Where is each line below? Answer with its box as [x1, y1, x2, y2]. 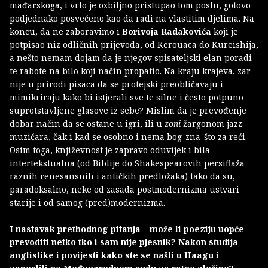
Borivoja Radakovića [122, 26, 211, 38]
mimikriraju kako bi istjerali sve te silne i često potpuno [10, 92, 243, 103]
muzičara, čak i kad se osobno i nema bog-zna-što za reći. [10, 131, 247, 143]
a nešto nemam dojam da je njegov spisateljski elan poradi [10, 52, 252, 64]
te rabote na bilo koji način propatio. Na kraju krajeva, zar [10, 65, 251, 77]
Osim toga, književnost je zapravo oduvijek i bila [10, 144, 210, 156]
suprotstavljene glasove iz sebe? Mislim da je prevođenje [10, 105, 246, 117]
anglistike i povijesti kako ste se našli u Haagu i [10, 249, 219, 261]
